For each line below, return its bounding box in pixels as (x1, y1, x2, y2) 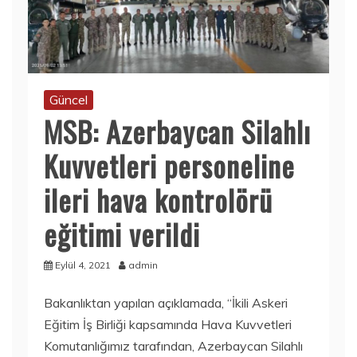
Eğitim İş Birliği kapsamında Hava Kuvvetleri (44, 316, 292, 332)
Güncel (49, 92, 88, 108)
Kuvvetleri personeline (44, 144, 295, 186)
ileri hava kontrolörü (44, 178, 273, 221)
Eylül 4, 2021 (55, 259, 111, 271)
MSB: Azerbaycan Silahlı (44, 110, 311, 152)
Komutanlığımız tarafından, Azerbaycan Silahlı (44, 338, 303, 354)
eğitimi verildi (44, 213, 200, 255)
